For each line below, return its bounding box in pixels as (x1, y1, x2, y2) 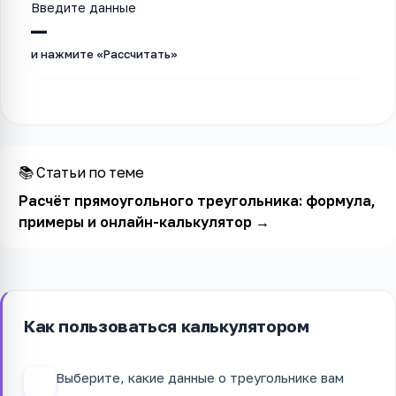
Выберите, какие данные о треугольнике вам (56, 369, 344, 385)
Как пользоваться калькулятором (24, 316, 309, 337)
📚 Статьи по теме (18, 163, 144, 181)
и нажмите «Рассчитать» (31, 47, 178, 61)
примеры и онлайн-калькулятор (18, 212, 252, 231)
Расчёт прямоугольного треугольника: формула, (18, 191, 376, 209)
